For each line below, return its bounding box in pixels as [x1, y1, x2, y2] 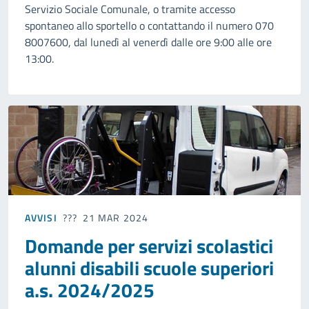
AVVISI [25, 210, 57, 225]
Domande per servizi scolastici [25, 230, 273, 261]
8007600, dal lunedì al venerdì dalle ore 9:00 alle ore [25, 34, 272, 51]
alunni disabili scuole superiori [25, 252, 274, 283]
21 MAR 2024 [82, 210, 149, 225]
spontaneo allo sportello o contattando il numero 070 [25, 17, 274, 34]
